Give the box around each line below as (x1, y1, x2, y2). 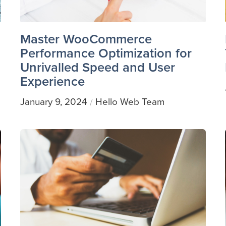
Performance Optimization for (20, 43, 192, 63)
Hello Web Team (95, 94, 164, 109)
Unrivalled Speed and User (20, 58, 175, 77)
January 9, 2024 (20, 94, 87, 109)
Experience (20, 72, 85, 91)
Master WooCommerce (20, 29, 152, 49)
